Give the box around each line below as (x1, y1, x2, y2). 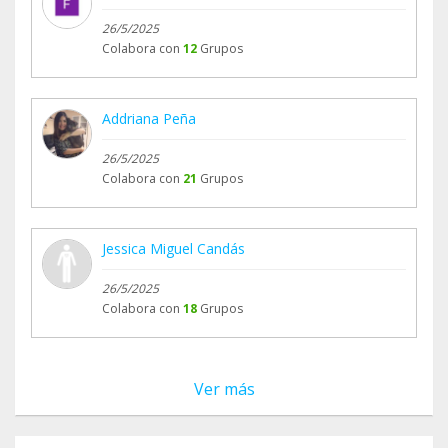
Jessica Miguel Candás (102, 239, 245, 259)
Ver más (193, 378, 255, 401)
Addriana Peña (102, 109, 196, 129)
